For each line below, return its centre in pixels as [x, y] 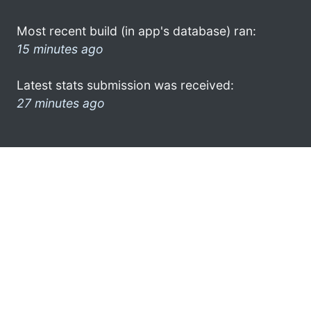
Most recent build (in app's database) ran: [136, 31]
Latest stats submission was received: [125, 85]
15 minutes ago [60, 49]
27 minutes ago [61, 103]
